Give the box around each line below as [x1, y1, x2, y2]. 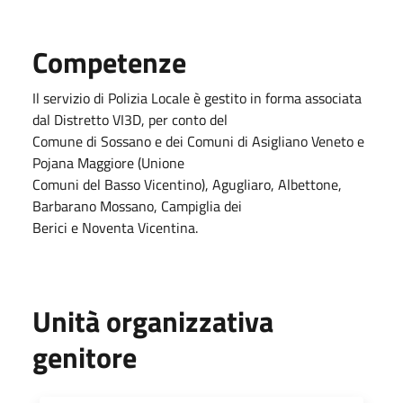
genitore [32, 335, 137, 379]
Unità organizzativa [32, 299, 273, 343]
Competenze [32, 40, 186, 84]
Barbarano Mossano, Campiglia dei [32, 194, 242, 217]
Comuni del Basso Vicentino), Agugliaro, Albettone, [32, 173, 342, 195]
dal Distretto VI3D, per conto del [32, 108, 228, 130]
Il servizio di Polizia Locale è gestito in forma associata [32, 86, 362, 109]
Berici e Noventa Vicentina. [32, 216, 198, 238]
